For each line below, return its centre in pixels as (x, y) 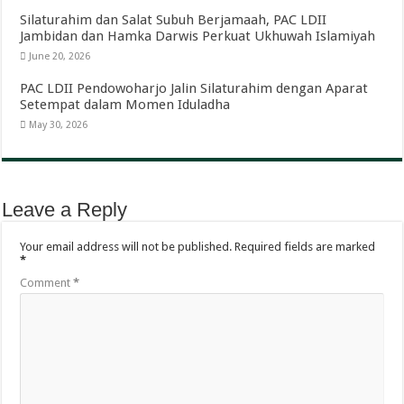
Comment (47, 282)
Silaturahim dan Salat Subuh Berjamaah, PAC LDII (174, 19)
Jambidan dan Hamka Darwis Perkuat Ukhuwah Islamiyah (198, 36)
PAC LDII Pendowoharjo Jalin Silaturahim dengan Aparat (194, 88)
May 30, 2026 (59, 124)
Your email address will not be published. (126, 246)
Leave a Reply (65, 209)
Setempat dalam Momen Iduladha (125, 104)
